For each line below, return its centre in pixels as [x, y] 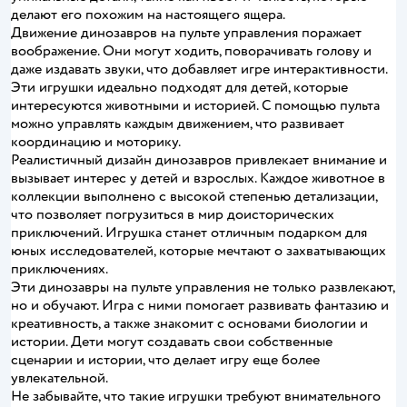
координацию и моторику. [96, 141]
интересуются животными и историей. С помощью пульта [195, 105]
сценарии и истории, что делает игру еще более [165, 359]
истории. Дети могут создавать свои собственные [172, 341]
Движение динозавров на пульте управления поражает [186, 32]
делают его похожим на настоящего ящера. [148, 14]
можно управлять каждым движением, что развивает [178, 123]
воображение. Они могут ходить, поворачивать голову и [191, 50]
